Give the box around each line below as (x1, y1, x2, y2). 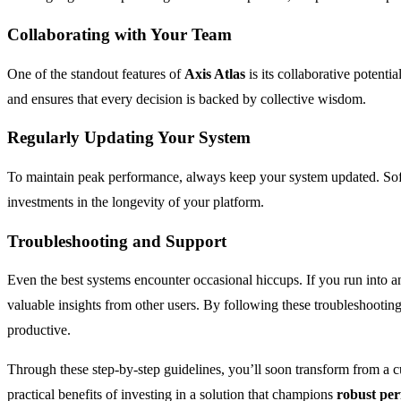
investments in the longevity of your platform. (7, 194, 264, 210)
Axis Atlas (184, 65, 245, 81)
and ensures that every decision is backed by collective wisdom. (7, 90, 366, 107)
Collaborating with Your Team (7, 24, 232, 44)
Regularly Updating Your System (7, 128, 251, 148)
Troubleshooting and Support (7, 231, 226, 251)
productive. (7, 322, 71, 338)
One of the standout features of (7, 65, 184, 81)
